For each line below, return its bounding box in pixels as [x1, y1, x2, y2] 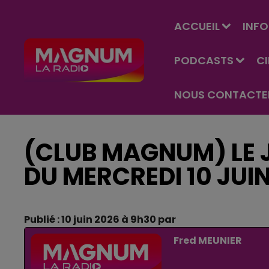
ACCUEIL [174, 19, 220, 34]
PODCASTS [174, 53, 234, 68]
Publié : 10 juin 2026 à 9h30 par [24, 213, 176, 226]
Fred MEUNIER [173, 234, 242, 247]
